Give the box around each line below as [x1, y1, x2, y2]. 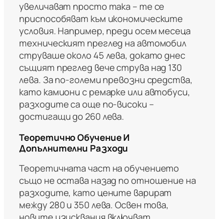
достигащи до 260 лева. [19, 110, 125, 123]
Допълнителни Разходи [19, 141, 129, 154]
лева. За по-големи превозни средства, [19, 73, 193, 87]
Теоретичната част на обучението [19, 162, 179, 175]
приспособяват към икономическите [19, 12, 183, 25]
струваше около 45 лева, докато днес [19, 49, 185, 62]
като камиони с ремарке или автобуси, [19, 86, 190, 99]
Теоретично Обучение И [19, 131, 130, 144]
